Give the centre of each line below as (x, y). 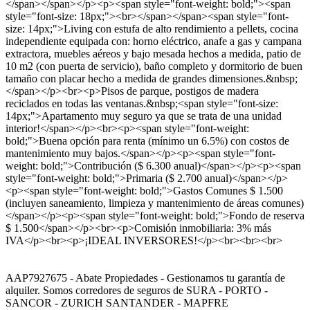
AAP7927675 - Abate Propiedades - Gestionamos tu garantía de (145, 278)
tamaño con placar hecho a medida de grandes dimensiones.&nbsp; (152, 79)
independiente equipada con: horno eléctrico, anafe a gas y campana (154, 41)
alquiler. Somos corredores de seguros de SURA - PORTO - (137, 290)
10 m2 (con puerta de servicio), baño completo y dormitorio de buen (154, 66)
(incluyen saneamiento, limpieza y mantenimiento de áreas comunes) (155, 203)
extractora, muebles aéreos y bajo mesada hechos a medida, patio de (153, 54)
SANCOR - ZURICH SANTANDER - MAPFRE (117, 303)
